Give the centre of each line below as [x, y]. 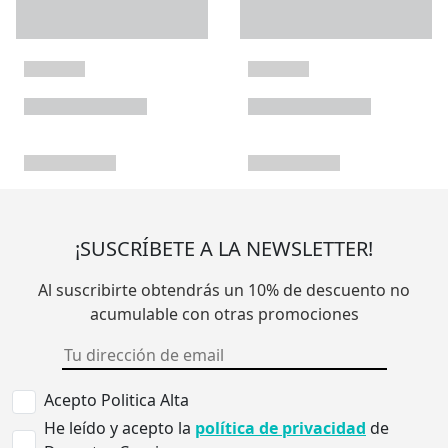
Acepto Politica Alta [116, 400]
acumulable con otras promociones [224, 314]
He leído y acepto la [119, 428]
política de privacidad [280, 428]
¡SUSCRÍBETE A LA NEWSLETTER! [224, 249]
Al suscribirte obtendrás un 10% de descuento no [224, 290]
